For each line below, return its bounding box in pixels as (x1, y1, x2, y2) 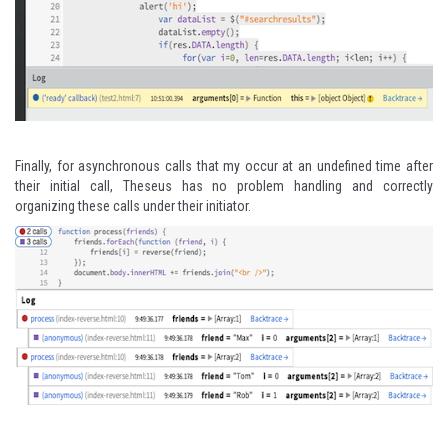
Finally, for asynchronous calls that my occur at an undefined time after (15, 158, 433, 174)
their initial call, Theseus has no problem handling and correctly (15, 178, 433, 194)
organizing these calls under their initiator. (15, 198, 251, 214)
